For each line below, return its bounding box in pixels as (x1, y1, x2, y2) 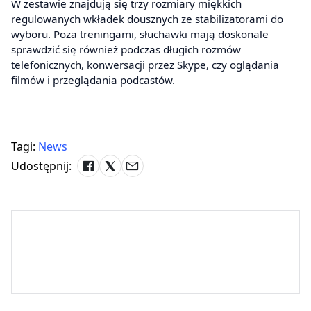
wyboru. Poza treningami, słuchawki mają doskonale (11, 26, 269, 41)
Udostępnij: (11, 158, 72, 174)
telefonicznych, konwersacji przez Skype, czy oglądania (11, 57, 279, 72)
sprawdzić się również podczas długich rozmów (11, 42, 241, 56)
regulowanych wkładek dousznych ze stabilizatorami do (11, 11, 283, 26)
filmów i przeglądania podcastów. (11, 72, 175, 87)
